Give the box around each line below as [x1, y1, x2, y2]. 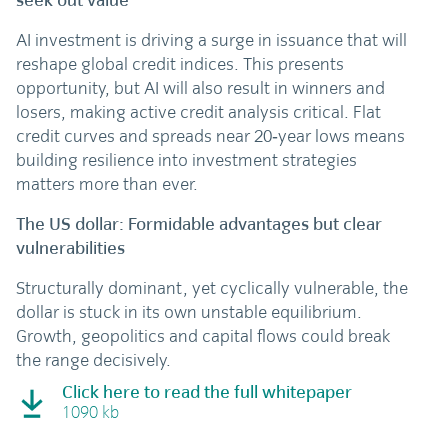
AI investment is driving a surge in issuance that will [16, 29, 408, 52]
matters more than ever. [16, 173, 199, 196]
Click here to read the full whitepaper [62, 381, 353, 404]
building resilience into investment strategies [16, 149, 358, 172]
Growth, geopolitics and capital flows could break [16, 325, 391, 348]
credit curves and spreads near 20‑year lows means [16, 125, 406, 148]
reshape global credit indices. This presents [16, 53, 345, 76]
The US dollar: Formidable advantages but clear [16, 213, 383, 236]
